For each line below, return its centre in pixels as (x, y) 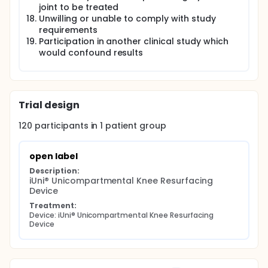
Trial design (49, 105)
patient (120, 126)
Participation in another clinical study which (134, 41)
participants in (67, 126)
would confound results (91, 53)
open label (54, 156)
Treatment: (53, 205)
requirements (68, 30)
